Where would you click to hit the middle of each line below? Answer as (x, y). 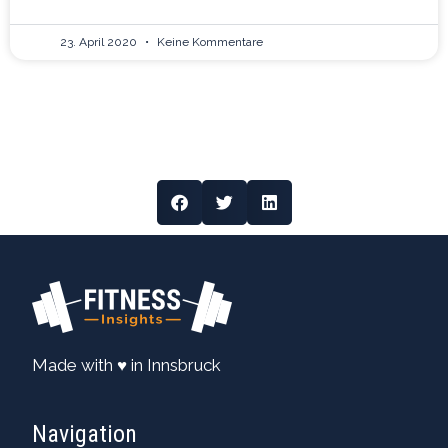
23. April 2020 (100, 41)
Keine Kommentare (208, 41)
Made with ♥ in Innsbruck (127, 364)
